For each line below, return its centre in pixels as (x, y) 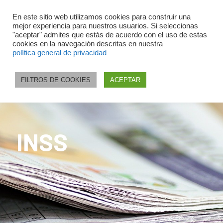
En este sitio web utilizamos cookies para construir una (102, 17)
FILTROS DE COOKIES (56, 80)
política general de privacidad (59, 53)
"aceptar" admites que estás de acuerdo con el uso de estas (110, 35)
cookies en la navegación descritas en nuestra (88, 44)
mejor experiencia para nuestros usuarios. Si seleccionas (105, 26)
